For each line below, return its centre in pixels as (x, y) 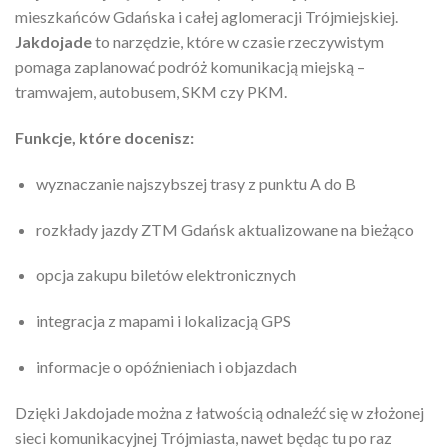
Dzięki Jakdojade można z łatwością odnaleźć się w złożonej (219, 412)
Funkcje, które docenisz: (104, 138)
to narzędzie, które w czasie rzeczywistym (238, 42)
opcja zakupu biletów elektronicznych (165, 275)
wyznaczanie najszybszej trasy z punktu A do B (195, 183)
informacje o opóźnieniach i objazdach (166, 367)
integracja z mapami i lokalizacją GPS (163, 321)
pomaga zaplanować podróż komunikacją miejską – (190, 67)
